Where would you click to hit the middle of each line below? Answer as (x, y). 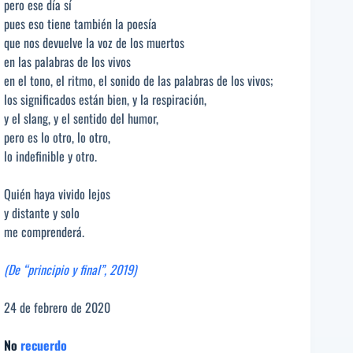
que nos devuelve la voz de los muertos (94, 43)
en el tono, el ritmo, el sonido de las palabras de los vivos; (138, 81)
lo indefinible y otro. (50, 156)
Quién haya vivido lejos (57, 194)
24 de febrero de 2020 (57, 308)
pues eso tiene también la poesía (80, 24)
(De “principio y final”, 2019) (70, 270)
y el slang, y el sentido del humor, (81, 119)
